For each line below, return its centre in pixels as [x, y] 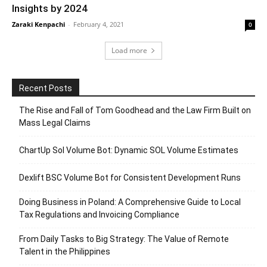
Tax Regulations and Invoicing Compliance [99, 214]
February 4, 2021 [99, 24]
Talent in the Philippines [65, 251]
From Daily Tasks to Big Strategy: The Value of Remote [124, 239]
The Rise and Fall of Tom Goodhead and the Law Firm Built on [135, 110]
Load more [129, 50]
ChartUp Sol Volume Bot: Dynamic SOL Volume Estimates [129, 150]
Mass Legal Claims [55, 122]
